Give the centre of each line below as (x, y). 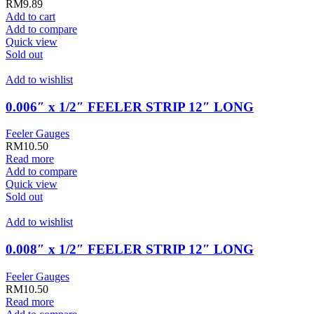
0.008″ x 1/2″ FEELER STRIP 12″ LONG (130, 250)
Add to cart (30, 16)
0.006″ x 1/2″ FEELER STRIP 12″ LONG (130, 107)
